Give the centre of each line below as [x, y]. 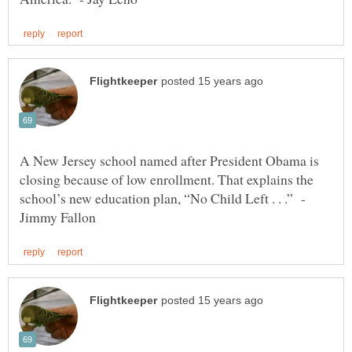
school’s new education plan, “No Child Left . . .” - [163, 198]
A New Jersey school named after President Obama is [169, 161]
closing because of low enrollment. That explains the [167, 180]
